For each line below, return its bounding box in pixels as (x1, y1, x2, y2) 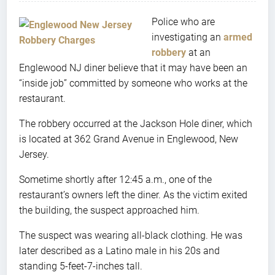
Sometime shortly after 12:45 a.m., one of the (19, 173, 212, 185)
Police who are (152, 15, 215, 28)
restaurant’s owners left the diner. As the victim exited (19, 188, 247, 201)
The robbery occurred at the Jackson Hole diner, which (19, 117, 252, 130)
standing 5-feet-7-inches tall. (19, 260, 142, 272)
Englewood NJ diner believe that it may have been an (19, 61, 247, 74)
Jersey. (19, 148, 49, 160)
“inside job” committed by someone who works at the (19, 77, 247, 89)
